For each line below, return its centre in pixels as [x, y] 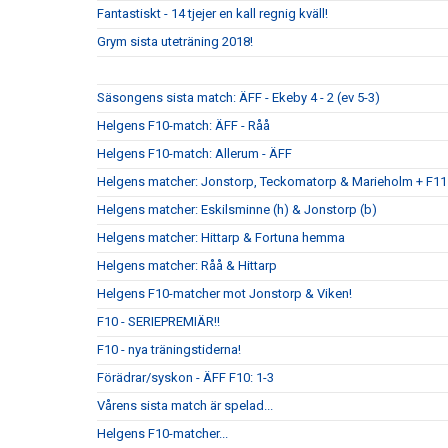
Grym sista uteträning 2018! [175, 41]
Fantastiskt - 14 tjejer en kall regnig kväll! [212, 13]
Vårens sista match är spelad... [185, 405]
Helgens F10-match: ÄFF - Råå [183, 125]
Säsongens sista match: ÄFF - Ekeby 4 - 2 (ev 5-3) [238, 97]
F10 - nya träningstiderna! [169, 349]
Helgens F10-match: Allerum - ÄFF [194, 153]
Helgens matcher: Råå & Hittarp [187, 265]
